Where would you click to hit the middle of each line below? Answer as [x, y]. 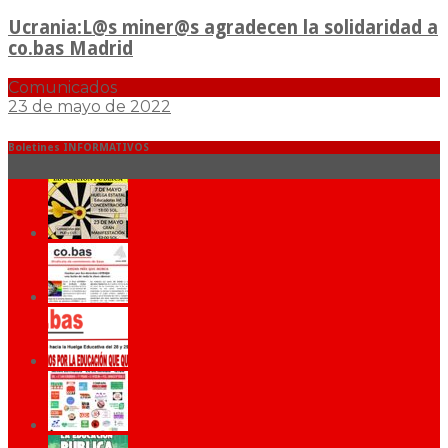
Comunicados [62, 87]
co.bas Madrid [70, 49]
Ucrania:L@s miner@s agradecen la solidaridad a [223, 28]
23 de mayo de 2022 [89, 106]
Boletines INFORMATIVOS [78, 147]
